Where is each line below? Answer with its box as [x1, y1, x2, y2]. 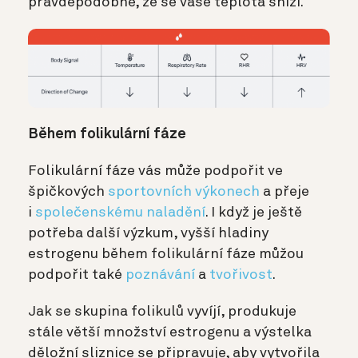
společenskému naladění [35, 205, 205, 221]
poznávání [125, 268, 195, 283]
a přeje [260, 185, 309, 200]
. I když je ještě [205, 205, 302, 221]
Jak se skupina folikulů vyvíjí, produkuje [28, 304, 296, 320]
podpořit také [28, 268, 125, 283]
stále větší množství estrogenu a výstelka [28, 325, 312, 340]
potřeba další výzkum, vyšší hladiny [28, 226, 268, 241]
